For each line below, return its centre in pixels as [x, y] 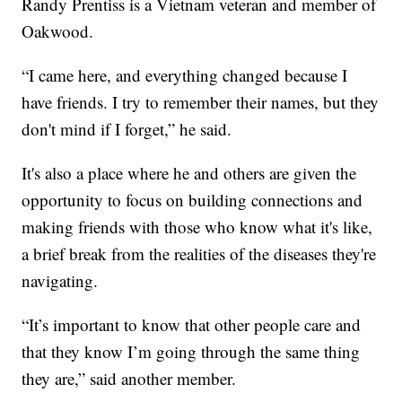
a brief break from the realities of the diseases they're [199, 253]
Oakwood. [58, 31]
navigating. [60, 280]
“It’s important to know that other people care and [192, 324]
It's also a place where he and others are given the [189, 172]
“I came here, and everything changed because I [185, 74]
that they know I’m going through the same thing [191, 351]
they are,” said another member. [129, 378]
